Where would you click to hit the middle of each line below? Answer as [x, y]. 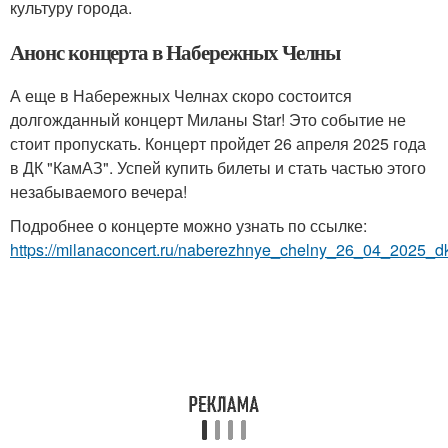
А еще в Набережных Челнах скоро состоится [181, 95]
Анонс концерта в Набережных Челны [175, 52]
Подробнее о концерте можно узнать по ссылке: [188, 225]
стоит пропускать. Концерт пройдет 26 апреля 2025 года [218, 143]
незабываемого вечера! [98, 191]
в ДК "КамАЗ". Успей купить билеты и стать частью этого [218, 167]
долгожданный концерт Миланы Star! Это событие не [208, 119]
